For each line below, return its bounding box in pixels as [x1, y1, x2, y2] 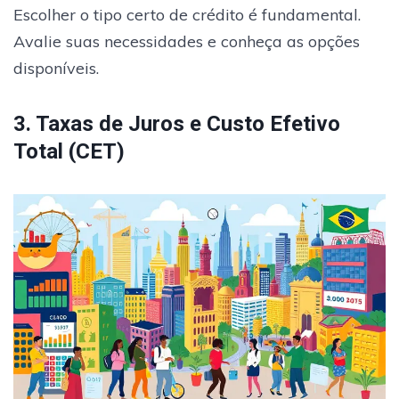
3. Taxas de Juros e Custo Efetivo [13, 110, 340, 136]
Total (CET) [13, 138, 125, 164]
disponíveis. [13, 57, 99, 78]
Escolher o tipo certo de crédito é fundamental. [13, 4, 361, 25]
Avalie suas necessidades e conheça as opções [13, 30, 360, 52]
